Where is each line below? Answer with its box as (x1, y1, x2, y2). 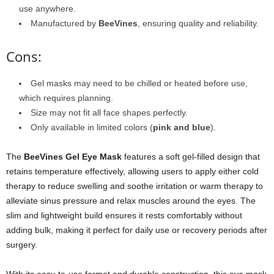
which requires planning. (19, 93, 113, 103)
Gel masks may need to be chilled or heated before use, (31, 78, 248, 89)
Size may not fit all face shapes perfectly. (31, 108, 188, 118)
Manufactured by (31, 18, 98, 29)
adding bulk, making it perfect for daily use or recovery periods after (6, 225, 267, 235)
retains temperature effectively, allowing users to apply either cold (6, 166, 259, 177)
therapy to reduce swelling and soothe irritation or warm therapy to (6, 181, 263, 191)
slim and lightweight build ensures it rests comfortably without (6, 210, 242, 221)
